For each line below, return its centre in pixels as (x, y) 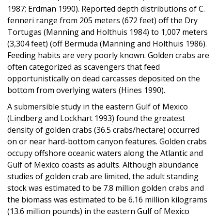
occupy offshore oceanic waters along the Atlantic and (105, 153)
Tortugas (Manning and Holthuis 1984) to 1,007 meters (108, 32)
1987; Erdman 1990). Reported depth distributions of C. (106, 8)
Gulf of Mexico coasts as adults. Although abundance (103, 164)
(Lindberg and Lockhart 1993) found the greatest (96, 118)
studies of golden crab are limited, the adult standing (103, 176)
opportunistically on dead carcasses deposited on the (104, 78)
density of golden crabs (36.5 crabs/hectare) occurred (103, 130)
